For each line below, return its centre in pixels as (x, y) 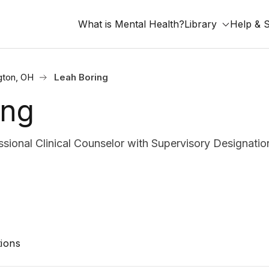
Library (201, 24)
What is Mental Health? (131, 24)
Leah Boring (81, 77)
